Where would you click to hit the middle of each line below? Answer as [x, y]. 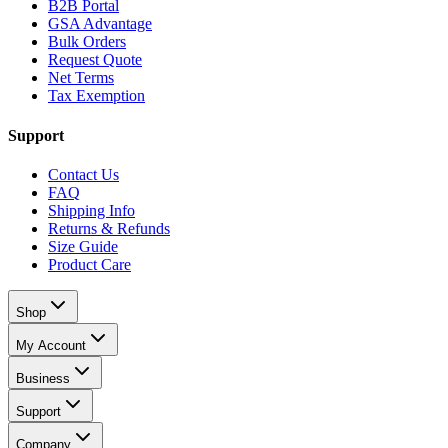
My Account [51, 345]
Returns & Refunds [109, 228]
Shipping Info [91, 210]
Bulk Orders [87, 42]
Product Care [89, 264]
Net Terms [81, 78]
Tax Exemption [96, 96]
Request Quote [95, 60]
